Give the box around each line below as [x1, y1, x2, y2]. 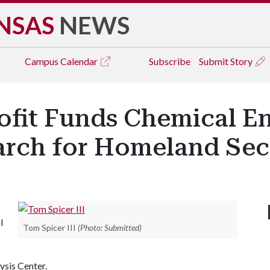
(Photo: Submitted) [78, 222, 142, 233]
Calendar [60, 55, 99, 67]
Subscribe [149, 55, 190, 67]
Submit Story [199, 55, 254, 67]
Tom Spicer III [23, 222, 76, 233]
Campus [25, 55, 60, 67]
